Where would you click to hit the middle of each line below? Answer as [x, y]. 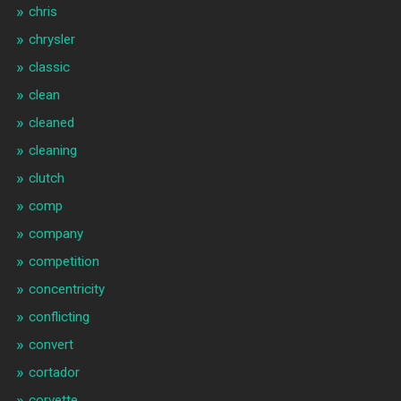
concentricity [66, 290]
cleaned [51, 123]
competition [64, 262]
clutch [46, 179]
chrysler [51, 40]
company [55, 234]
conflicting [59, 317]
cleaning [52, 151]
